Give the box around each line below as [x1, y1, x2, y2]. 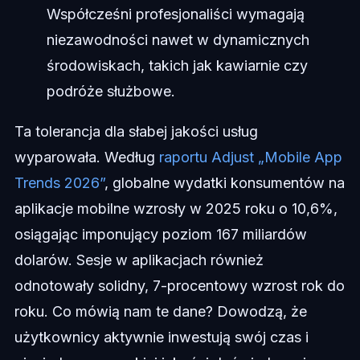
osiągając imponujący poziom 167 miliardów [14, 226, 307, 243]
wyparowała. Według [14, 149, 159, 166]
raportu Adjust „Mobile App [158, 149, 342, 166]
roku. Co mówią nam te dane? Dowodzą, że [14, 303, 307, 321]
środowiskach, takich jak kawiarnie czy [46, 57, 308, 75]
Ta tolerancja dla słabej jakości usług [14, 123, 258, 141]
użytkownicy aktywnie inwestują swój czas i [14, 329, 309, 346]
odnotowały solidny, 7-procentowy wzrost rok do [14, 277, 345, 295]
